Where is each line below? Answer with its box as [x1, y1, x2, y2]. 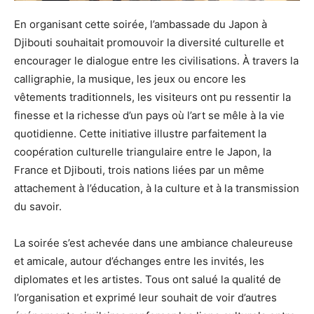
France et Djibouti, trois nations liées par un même [14, 163, 264, 177]
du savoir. [14, 200, 62, 213]
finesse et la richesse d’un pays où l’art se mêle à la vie [14, 109, 285, 122]
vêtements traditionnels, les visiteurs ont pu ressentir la [14, 90, 291, 104]
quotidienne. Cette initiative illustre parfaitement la [14, 127, 266, 140]
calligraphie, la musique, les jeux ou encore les [14, 72, 246, 86]
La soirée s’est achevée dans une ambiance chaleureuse [14, 236, 293, 250]
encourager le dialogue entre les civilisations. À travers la [14, 54, 299, 67]
